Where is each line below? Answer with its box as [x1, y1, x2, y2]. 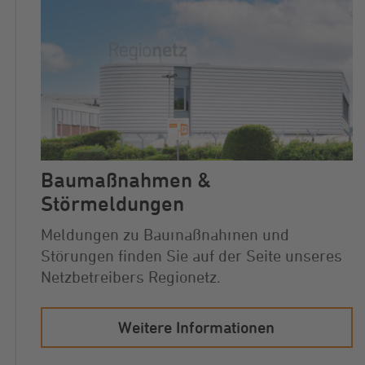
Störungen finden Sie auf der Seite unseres [40, 246, 342, 266]
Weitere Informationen [118, 318, 275, 337]
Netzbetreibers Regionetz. [40, 267, 221, 287]
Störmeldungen [40, 191, 184, 217]
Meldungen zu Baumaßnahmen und [40, 225, 289, 244]
